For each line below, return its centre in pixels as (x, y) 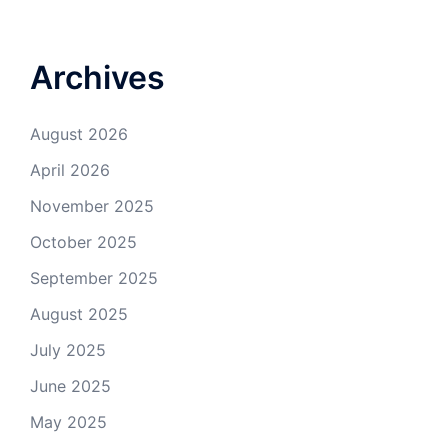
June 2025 (70, 386)
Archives (97, 77)
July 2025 (68, 350)
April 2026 (70, 170)
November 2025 (92, 206)
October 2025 (83, 242)
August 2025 (79, 314)
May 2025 (68, 422)
